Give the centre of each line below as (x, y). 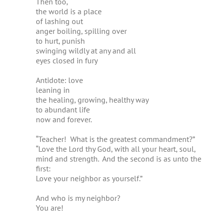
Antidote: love (59, 80)
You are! (49, 208)
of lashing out (59, 21)
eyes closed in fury (67, 60)
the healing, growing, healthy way (92, 100)
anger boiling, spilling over (81, 31)
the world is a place (69, 11)
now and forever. (64, 119)
